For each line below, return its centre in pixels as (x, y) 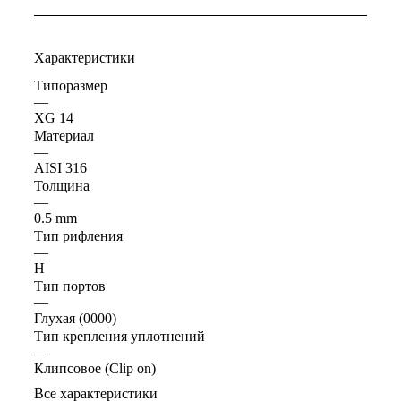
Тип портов (70, 286)
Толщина (62, 186)
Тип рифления (78, 236)
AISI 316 (60, 168)
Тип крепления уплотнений (119, 337)
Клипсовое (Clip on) (95, 369)
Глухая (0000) (75, 319)
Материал (64, 136)
